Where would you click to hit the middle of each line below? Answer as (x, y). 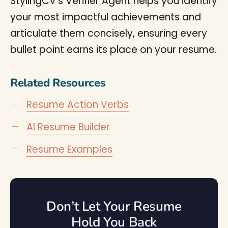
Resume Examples (69, 149)
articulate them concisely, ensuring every (109, 33)
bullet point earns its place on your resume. (113, 50)
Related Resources (58, 83)
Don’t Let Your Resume (114, 206)
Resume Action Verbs (78, 105)
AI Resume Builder (68, 127)
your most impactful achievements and (106, 17)
